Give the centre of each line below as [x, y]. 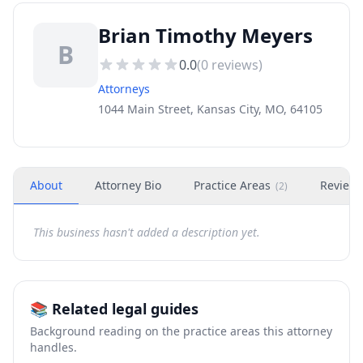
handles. [53, 347]
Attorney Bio [128, 185]
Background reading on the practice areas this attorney [181, 331]
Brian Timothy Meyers [205, 35]
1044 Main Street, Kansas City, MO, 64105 [210, 109]
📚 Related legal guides [114, 309]
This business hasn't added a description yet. [147, 232]
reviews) [235, 65]
